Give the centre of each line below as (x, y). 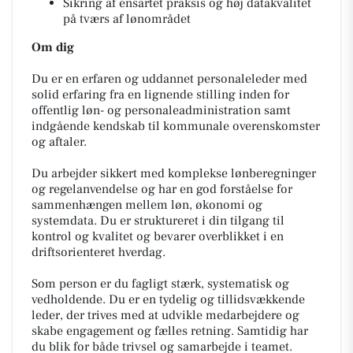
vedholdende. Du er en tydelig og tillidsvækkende (168, 299)
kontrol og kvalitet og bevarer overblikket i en (158, 236)
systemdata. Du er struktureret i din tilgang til (158, 221)
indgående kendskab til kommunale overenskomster (176, 126)
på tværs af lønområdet (127, 19)
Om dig (53, 47)
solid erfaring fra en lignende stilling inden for (160, 95)
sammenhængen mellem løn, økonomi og (147, 205)
